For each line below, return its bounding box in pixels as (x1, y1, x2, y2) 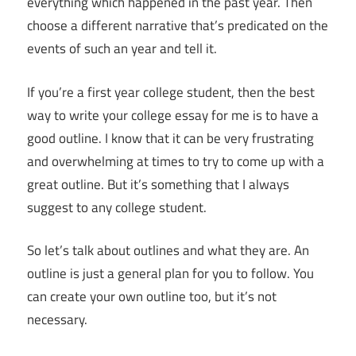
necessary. (27, 309, 87, 331)
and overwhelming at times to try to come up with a (27, 150, 324, 172)
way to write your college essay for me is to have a (27, 104, 319, 126)
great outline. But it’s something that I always (27, 173, 289, 195)
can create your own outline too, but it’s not (27, 286, 277, 308)
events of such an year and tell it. (27, 38, 217, 60)
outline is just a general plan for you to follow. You (27, 263, 314, 284)
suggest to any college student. (27, 196, 207, 218)
